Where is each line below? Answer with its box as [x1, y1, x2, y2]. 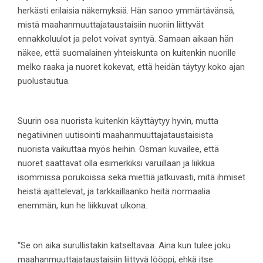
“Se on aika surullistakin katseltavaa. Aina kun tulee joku [18, 240, 231, 251]
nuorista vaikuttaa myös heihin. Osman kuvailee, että [18, 144, 219, 155]
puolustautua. [18, 76, 70, 87]
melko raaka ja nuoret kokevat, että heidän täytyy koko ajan [18, 62, 245, 73]
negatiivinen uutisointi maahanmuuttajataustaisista [18, 130, 213, 141]
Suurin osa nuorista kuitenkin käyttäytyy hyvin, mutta [18, 116, 218, 127]
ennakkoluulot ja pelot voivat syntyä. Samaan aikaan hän [18, 33, 234, 45]
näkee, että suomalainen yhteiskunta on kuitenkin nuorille [18, 48, 236, 59]
